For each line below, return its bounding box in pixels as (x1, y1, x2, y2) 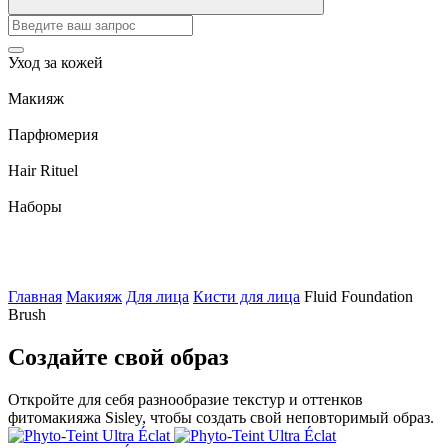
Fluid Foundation (304, 288, 413, 305)
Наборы (8, 198, 62, 215)
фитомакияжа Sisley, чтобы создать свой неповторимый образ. (8, 408, 434, 426)
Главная (8, 288, 62, 305)
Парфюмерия (8, 126, 98, 143)
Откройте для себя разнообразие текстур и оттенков (8, 390, 363, 408)
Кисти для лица (193, 288, 300, 305)
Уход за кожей (8, 54, 103, 71)
